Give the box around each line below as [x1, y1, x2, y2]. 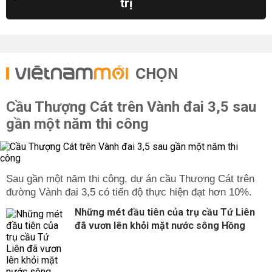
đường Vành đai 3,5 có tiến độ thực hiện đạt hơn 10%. [6, 186, 252, 198]
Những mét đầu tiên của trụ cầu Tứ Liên [75, 206, 255, 218]
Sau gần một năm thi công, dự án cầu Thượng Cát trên [6, 173, 254, 185]
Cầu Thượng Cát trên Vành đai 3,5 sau [6, 98, 256, 115]
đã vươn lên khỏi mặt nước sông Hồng [75, 220, 245, 231]
